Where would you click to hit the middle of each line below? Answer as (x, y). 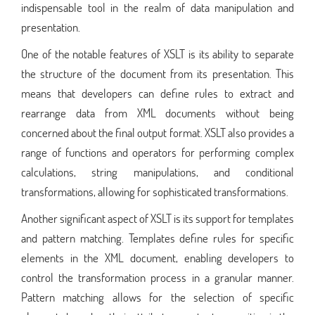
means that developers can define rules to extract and (157, 93)
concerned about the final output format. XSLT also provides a (157, 132)
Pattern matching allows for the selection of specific (157, 297)
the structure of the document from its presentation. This (157, 73)
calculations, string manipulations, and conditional (157, 172)
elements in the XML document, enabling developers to (157, 257)
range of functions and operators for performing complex (157, 152)
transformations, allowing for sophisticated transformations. (155, 191)
